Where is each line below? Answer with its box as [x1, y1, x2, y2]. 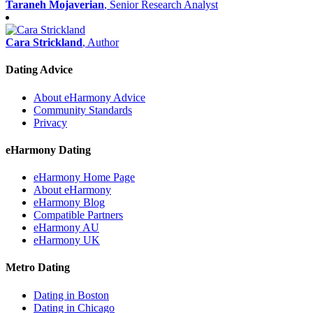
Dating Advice [6, 64, 73, 76]
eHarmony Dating [6, 143, 91, 156]
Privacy [34, 116, 67, 129]
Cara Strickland [6, 36, 82, 48]
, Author [82, 36, 119, 48]
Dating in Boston [34, 289, 109, 301]
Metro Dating [6, 261, 70, 274]
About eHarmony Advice [34, 91, 145, 103]
